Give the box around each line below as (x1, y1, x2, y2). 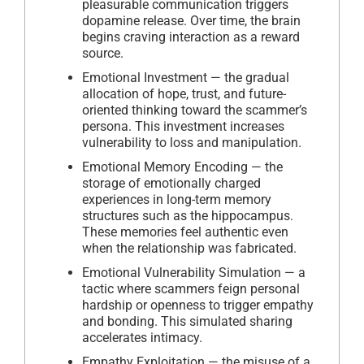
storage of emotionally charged (82, 175, 261, 192)
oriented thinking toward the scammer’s (82, 102, 307, 119)
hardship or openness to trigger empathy (82, 297, 314, 314)
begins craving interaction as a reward (82, 29, 300, 45)
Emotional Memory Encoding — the (82, 159, 283, 175)
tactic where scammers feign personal (82, 281, 300, 297)
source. (82, 45, 123, 62)
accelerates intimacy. (82, 330, 202, 346)
